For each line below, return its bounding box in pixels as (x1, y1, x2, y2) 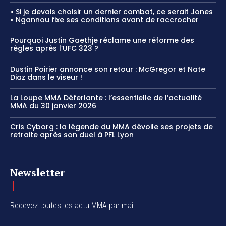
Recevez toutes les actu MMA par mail (10, 200, 135, 210)
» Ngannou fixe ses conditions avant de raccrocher (10, 14, 199, 25)
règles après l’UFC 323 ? (10, 43, 98, 53)
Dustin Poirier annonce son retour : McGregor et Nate (10, 64, 205, 74)
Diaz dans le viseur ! (10, 72, 82, 82)
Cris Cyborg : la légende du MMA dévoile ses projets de (10, 121, 213, 132)
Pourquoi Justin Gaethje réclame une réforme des (10, 35, 194, 45)
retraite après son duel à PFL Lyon (10, 129, 134, 140)
